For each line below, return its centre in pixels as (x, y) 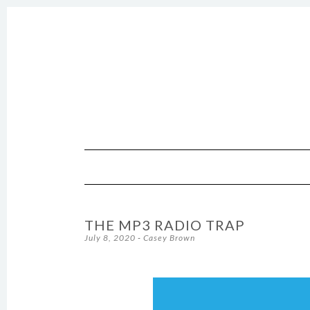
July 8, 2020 (110, 238)
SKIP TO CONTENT (139, 157)
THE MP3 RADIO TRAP (165, 225)
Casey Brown (169, 238)
